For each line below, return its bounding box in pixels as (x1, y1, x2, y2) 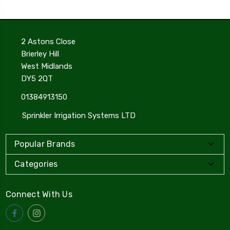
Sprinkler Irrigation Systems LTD (22, 111, 136, 121)
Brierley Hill (21, 49, 59, 59)
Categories (14, 159, 58, 169)
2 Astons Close (21, 37, 75, 47)
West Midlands (21, 62, 72, 71)
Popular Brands (14, 139, 75, 149)
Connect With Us (6, 189, 72, 200)
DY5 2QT (21, 74, 53, 84)
